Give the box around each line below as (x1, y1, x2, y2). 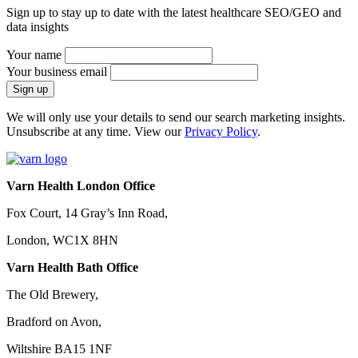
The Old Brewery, (6, 287, 98, 301)
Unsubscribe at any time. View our (6, 124, 185, 138)
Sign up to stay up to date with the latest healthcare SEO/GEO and (6, 5, 341, 19)
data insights (6, 19, 69, 34)
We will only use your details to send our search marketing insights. (6, 109, 345, 124)
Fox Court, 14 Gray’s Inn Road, (6, 205, 168, 220)
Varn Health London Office (6, 178, 155, 193)
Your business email (6, 64, 107, 78)
